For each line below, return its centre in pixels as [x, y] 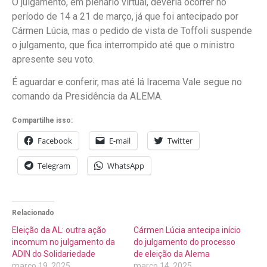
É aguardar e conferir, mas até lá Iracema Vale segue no [127, 82]
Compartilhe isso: [42, 120]
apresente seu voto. [53, 59]
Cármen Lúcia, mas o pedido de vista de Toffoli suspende [132, 30]
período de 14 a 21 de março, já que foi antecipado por [125, 16]
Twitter [180, 140]
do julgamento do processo [184, 242]
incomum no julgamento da [63, 242]
